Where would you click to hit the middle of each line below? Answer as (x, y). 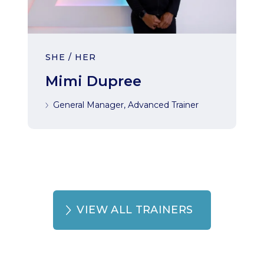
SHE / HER (71, 57)
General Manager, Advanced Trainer (126, 105)
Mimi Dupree (94, 81)
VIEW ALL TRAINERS (135, 210)
